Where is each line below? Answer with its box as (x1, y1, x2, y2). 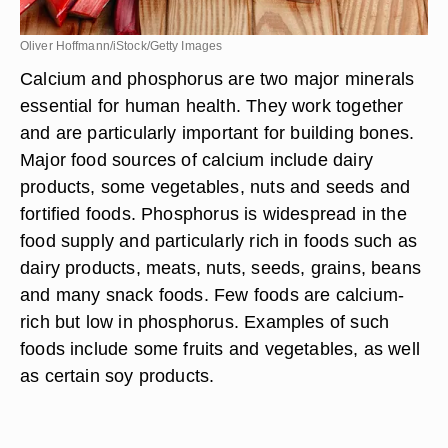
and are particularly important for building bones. (20, 122, 415, 143)
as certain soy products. (20, 365, 215, 386)
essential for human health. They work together (20, 95, 404, 116)
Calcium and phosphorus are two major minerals (20, 68, 415, 89)
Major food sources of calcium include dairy (20, 149, 373, 170)
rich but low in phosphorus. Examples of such (20, 311, 390, 332)
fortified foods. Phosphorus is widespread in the (20, 203, 407, 224)
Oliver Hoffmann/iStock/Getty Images (20, 39, 223, 53)
